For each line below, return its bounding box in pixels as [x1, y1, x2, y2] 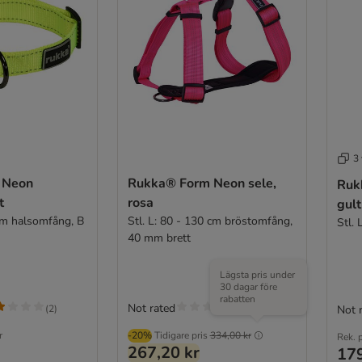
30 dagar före [219, 280, 277, 293]
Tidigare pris [154, 329, 208, 342]
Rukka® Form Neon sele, [127, 175, 276, 192]
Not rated [127, 301, 175, 316]
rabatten [219, 293, 255, 305]
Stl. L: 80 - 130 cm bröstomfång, [127, 213, 293, 229]
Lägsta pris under [219, 268, 295, 281]
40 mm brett [127, 230, 191, 246]
